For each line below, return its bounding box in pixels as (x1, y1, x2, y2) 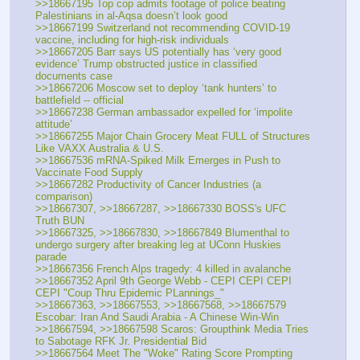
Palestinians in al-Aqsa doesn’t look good (35, 9, 227, 22)
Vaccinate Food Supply (35, 166, 143, 178)
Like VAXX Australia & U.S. (35, 141, 164, 154)
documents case (35, 69, 116, 82)
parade (35, 250, 67, 263)
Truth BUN (35, 214, 84, 227)
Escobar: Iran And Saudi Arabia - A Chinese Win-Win (35, 310, 279, 323)
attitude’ (35, 117, 72, 130)
